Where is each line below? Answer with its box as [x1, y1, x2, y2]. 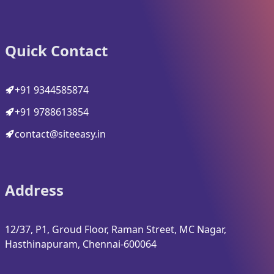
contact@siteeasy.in [15, 127, 106, 141]
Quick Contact [5, 40, 108, 61]
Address [5, 180, 64, 201]
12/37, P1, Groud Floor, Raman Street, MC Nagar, [5, 223, 226, 237]
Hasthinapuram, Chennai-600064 [5, 237, 157, 251]
